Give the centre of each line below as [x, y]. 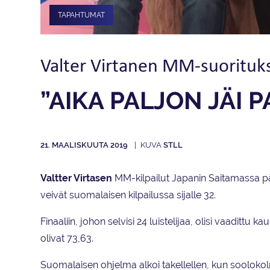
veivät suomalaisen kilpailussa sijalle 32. [128, 195]
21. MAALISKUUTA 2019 [85, 145]
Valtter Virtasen [76, 178]
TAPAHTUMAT [81, 15]
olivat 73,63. [67, 239]
